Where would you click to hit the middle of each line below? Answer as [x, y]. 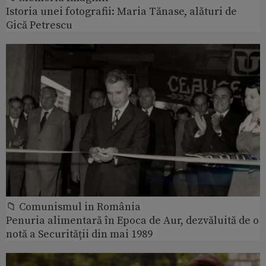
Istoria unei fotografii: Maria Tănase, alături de [121, 12]
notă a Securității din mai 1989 [79, 235]
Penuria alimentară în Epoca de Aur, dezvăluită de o [132, 221]
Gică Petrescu [39, 26]
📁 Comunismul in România [73, 207]
